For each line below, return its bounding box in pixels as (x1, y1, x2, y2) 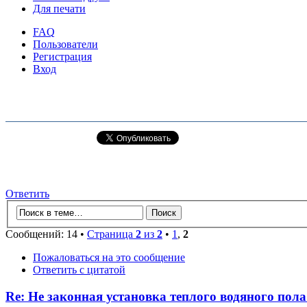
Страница (87, 228, 136, 240)
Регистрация (33, 51, 92, 63)
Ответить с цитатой (33, 263, 125, 275)
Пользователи (33, 38, 98, 51)
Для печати (33, 3, 86, 15)
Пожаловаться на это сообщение (33, 251, 185, 263)
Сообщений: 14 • (5, 228, 87, 240)
